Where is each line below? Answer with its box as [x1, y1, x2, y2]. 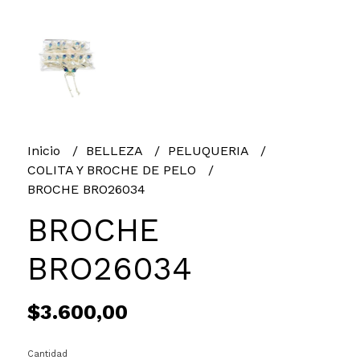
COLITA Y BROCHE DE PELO [27, 162, 200, 178]
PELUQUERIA [167, 142, 252, 158]
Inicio [27, 142, 64, 158]
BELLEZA [85, 142, 146, 158]
